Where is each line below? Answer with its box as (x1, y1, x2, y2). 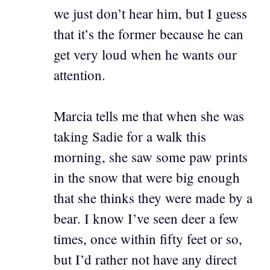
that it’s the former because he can (54, 24, 243, 43)
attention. (54, 65, 105, 84)
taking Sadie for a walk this (54, 127, 206, 146)
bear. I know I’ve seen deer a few (54, 209, 239, 228)
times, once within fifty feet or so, (54, 230, 242, 248)
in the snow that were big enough (54, 168, 240, 187)
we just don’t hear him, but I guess (54, 4, 247, 22)
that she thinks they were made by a (54, 189, 253, 207)
